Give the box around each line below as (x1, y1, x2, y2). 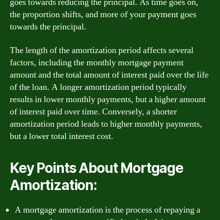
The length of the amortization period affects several (10, 44, 193, 56)
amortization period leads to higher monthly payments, (10, 118, 202, 130)
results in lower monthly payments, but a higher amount (10, 93, 206, 105)
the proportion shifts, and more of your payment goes (10, 9, 196, 20)
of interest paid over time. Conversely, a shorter (10, 106, 177, 117)
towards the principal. (10, 21, 86, 32)
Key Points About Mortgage (10, 159, 183, 176)
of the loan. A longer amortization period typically (10, 81, 187, 93)
